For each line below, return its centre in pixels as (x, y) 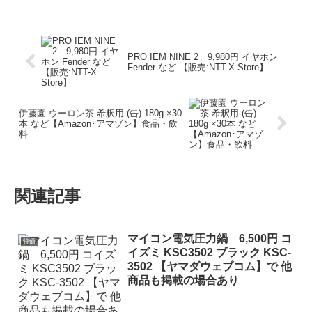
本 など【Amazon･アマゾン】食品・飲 (98, 124)
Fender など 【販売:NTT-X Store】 (198, 67)
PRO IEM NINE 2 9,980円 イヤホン (203, 56)
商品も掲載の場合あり (183, 281)
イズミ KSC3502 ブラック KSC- (209, 253)
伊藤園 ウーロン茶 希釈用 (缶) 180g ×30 (100, 114)
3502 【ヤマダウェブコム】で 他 (209, 267)
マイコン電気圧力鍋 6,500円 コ (209, 239)
